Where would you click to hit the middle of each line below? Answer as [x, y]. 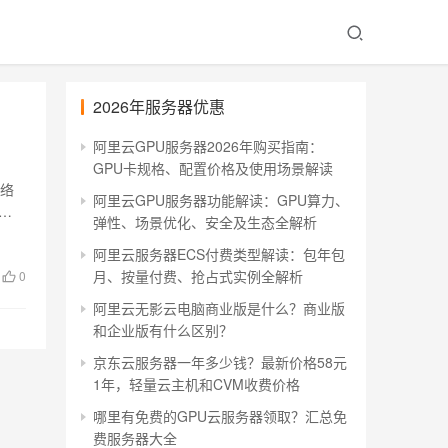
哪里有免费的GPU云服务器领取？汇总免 [220, 416]
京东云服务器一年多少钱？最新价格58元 [220, 362]
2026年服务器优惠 [159, 106]
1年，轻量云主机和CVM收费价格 [196, 384]
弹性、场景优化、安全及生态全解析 [205, 222]
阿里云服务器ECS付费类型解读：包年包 [219, 254]
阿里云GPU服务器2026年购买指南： [208, 146]
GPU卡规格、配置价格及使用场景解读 [213, 168]
